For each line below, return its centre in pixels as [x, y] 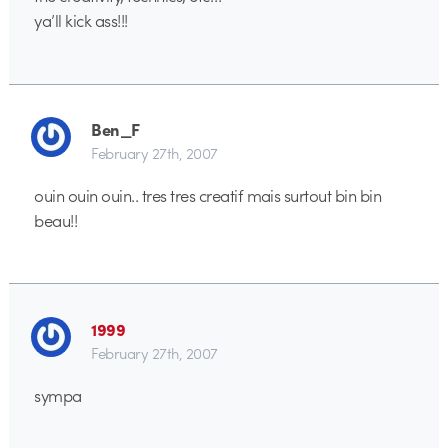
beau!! [56, 220]
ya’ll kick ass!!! [81, 20]
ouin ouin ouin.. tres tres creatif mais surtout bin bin [208, 195]
